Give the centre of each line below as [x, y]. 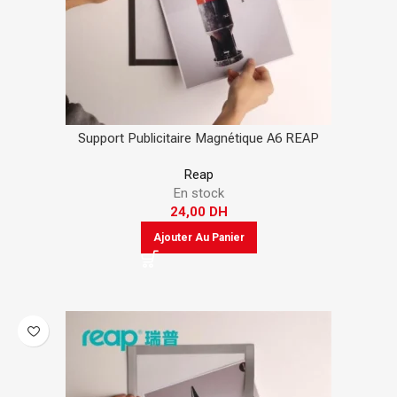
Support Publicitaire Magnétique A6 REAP [198, 138]
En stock [198, 193]
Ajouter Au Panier [198, 237]
